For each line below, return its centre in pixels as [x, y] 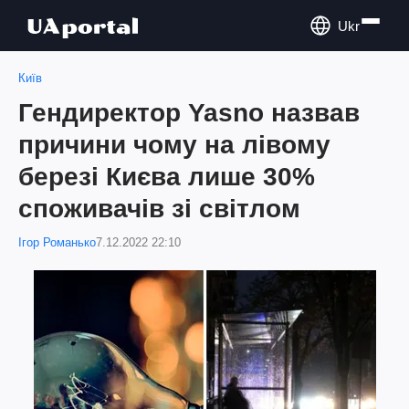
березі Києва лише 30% [167, 177]
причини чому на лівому [174, 145]
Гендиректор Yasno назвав [189, 113]
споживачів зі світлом [159, 209]
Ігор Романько [57, 242]
